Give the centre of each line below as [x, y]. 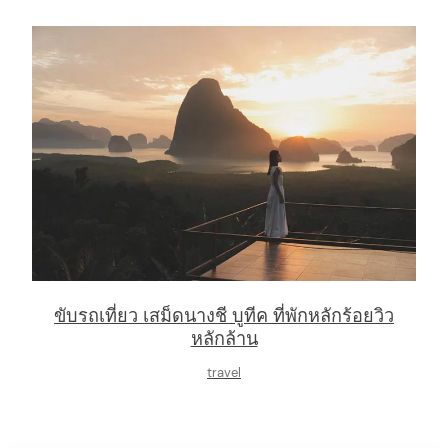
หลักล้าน [224, 339]
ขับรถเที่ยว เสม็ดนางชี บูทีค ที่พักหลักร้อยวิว [224, 316]
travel [224, 372]
